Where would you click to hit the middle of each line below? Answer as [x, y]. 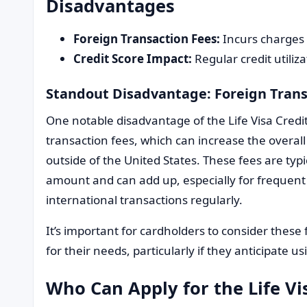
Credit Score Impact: [133, 58]
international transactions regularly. [144, 199]
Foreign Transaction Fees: [147, 38]
